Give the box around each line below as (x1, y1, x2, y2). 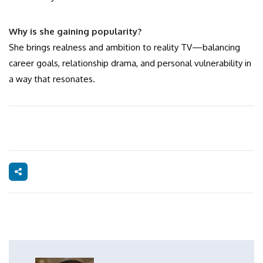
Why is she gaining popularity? (9, 26, 141, 38)
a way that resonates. (9, 73, 95, 85)
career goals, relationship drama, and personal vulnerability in (9, 58, 251, 69)
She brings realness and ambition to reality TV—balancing (9, 42, 240, 53)
